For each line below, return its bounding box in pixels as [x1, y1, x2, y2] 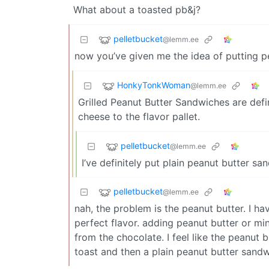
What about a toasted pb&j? [73, 3, 201, 16]
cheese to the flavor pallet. [78, 110, 200, 122]
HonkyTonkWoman [117, 79, 190, 90]
